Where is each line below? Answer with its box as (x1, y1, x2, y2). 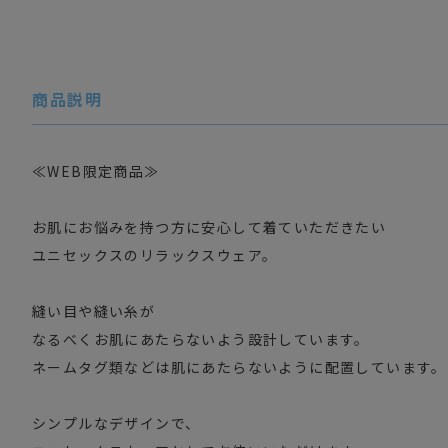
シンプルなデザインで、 (32, 413, 201, 434)
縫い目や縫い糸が (32, 301, 156, 322)
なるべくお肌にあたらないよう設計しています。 (32, 329, 370, 350)
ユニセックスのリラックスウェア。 (32, 245, 278, 266)
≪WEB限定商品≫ (32, 161, 160, 182)
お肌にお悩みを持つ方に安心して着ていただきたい (32, 217, 387, 238)
